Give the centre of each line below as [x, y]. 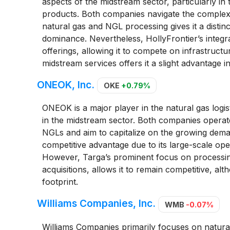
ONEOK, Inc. [66, 84]
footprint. [60, 182]
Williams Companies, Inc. [96, 204]
